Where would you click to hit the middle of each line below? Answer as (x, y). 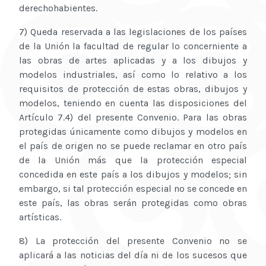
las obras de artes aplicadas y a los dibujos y (133, 61)
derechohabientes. (58, 8)
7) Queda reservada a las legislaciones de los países (133, 32)
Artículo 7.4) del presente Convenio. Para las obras (133, 118)
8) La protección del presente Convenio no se (133, 241)
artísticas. (40, 217)
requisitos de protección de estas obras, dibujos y (133, 89)
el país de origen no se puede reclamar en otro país (133, 146)
